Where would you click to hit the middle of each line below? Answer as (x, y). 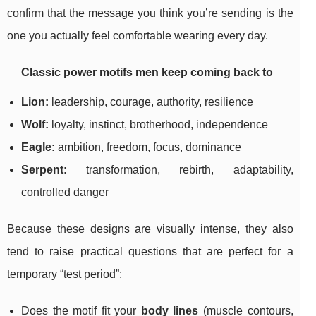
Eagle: (38, 147)
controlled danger (65, 193)
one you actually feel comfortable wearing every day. (138, 36)
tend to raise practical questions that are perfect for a (150, 252)
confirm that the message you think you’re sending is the (150, 13)
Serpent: (44, 170)
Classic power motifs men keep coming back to (147, 73)
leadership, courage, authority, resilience (151, 102)
